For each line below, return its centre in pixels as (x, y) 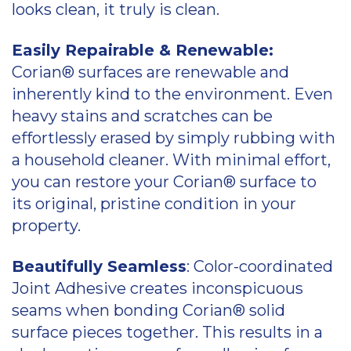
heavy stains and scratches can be (142, 116)
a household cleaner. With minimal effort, (171, 160)
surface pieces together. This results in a (167, 333)
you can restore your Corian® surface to (164, 182)
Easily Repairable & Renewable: (143, 51)
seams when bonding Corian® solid (148, 311)
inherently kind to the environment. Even (172, 94)
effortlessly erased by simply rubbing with (174, 138)
